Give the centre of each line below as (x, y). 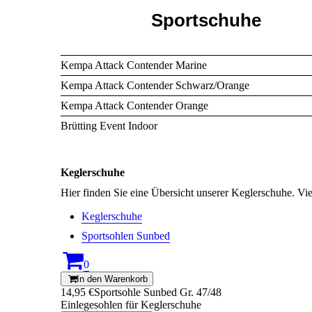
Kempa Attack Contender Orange (134, 106)
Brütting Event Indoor (109, 126)
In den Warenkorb (112, 279)
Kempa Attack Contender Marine (134, 65)
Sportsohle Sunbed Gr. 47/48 (158, 292)
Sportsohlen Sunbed (126, 236)
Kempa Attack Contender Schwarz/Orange (155, 86)
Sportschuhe (206, 21)
